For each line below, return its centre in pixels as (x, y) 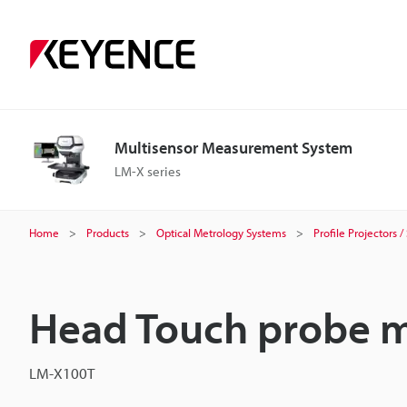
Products (108, 233)
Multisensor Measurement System (233, 148)
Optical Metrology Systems (221, 233)
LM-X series (148, 171)
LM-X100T (62, 373)
